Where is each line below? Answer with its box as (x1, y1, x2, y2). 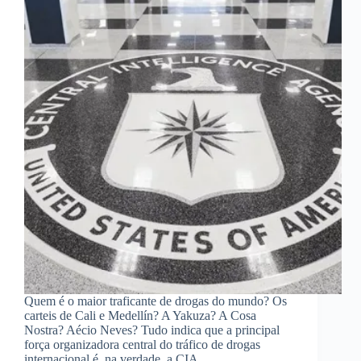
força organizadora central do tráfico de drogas (24, 338, 260, 352)
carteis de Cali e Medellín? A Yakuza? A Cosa (24, 309, 256, 323)
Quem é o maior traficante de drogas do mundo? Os (24, 294, 287, 309)
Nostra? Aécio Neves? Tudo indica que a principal (24, 323, 280, 338)
